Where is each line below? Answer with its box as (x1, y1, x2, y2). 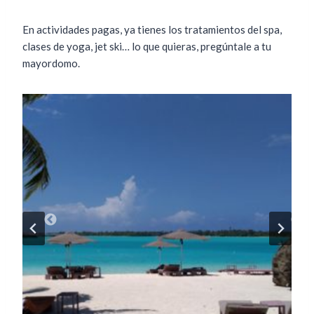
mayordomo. (22, 57, 80, 70)
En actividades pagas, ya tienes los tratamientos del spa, (22, 23, 282, 36)
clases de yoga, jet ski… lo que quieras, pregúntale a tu (22, 40, 271, 53)
